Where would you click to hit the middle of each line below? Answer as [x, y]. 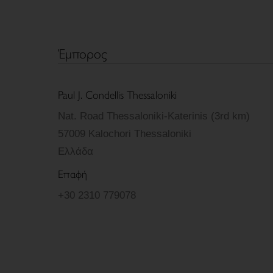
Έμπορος [82, 53]
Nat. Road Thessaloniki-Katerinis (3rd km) [154, 116]
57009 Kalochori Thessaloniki [124, 134]
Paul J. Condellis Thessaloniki [117, 94]
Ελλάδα [75, 151]
